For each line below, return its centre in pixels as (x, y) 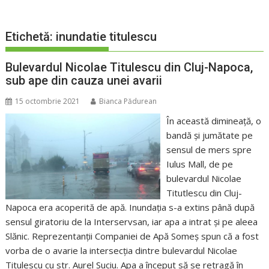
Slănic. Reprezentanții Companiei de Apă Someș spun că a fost (132, 236)
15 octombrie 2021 (48, 101)
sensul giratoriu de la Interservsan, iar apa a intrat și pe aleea (132, 222)
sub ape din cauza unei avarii (84, 81)
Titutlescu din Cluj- (204, 193)
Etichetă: (31, 37)
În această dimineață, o (213, 121)
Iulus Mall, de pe (199, 164)
